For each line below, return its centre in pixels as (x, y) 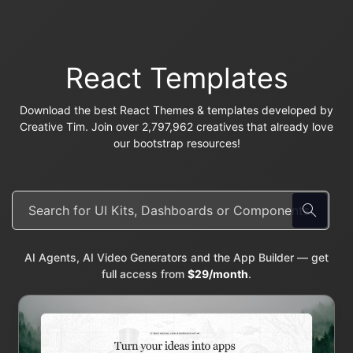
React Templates (176, 78)
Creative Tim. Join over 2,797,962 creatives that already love (176, 127)
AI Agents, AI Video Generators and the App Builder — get (176, 258)
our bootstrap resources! (176, 143)
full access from (145, 274)
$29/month (218, 274)
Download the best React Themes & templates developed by (176, 110)
